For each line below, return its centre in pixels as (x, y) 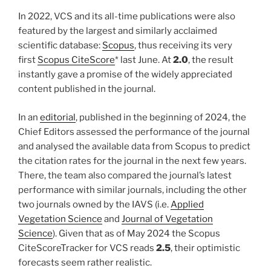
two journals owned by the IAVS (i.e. (94, 204)
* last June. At (144, 60)
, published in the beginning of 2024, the (161, 117)
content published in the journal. (87, 89)
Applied (187, 204)
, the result (211, 60)
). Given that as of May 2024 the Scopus (136, 233)
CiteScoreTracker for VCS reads (87, 248)
